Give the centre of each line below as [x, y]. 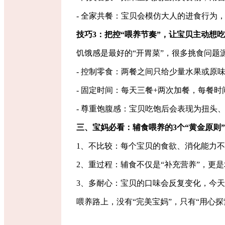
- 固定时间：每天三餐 [115, 90]
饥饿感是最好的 [104, 53]
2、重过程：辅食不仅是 [119, 165]
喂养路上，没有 [104, 202]
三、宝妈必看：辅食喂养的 [125, 128]
